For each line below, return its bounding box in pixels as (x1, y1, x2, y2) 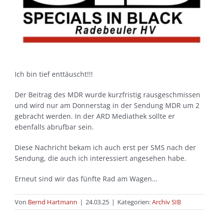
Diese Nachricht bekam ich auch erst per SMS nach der (15, 143, 196, 153)
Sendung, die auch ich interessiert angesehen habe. (15, 153, 186, 163)
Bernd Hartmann (28, 197, 77, 207)
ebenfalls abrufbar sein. (15, 122, 94, 132)
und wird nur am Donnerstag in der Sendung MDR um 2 (15, 101, 199, 110)
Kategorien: (117, 197, 152, 207)
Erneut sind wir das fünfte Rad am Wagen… (15, 174, 157, 184)
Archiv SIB (152, 197, 181, 207)
